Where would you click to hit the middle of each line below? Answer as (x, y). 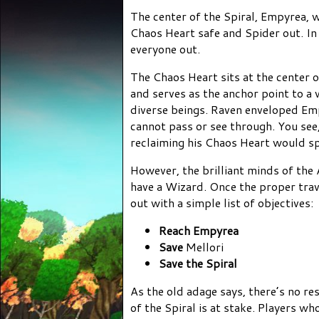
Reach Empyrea (199, 230)
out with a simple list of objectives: (222, 202)
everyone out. (165, 48)
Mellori (205, 246)
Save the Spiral (198, 263)
